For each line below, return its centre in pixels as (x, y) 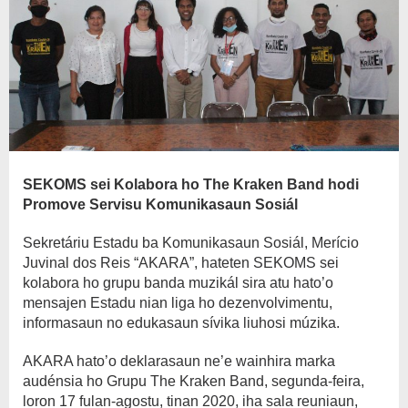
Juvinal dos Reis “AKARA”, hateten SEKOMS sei (181, 262)
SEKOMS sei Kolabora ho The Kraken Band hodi (191, 184)
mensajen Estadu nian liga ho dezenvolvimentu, (178, 302)
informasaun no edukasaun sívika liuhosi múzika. (181, 322)
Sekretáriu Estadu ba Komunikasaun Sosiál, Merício (191, 242)
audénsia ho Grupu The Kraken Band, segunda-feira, (194, 381)
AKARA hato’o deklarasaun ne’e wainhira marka (179, 361)
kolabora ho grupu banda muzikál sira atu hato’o (178, 282)
